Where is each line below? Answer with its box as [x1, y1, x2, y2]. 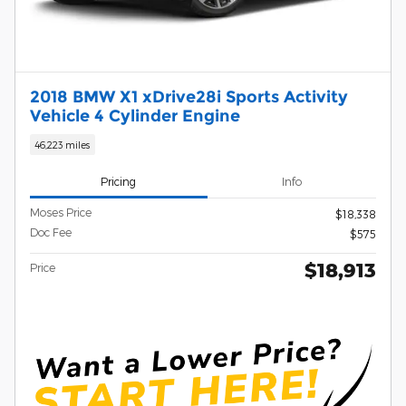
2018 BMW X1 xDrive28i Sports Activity [30, 86, 348, 106]
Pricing [101, 174, 137, 188]
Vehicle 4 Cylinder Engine [30, 105, 240, 125]
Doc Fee [30, 226, 72, 239]
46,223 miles [34, 138, 91, 150]
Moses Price [30, 206, 92, 219]
